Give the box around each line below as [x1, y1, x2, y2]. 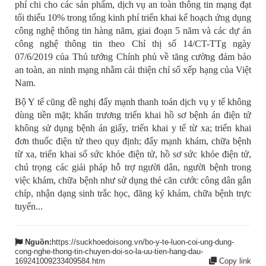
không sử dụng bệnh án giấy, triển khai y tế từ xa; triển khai [15, 123, 251, 134]
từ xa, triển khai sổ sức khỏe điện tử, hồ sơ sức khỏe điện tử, [15, 149, 251, 160]
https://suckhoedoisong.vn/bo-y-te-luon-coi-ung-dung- [52, 237, 234, 247]
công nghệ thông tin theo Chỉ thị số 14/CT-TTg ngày [15, 39, 251, 49]
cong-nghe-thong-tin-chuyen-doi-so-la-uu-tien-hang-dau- [15, 247, 203, 256]
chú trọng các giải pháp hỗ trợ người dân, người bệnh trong [15, 162, 251, 173]
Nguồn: [25, 237, 52, 247]
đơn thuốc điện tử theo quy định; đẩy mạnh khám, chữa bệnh [15, 136, 251, 147]
